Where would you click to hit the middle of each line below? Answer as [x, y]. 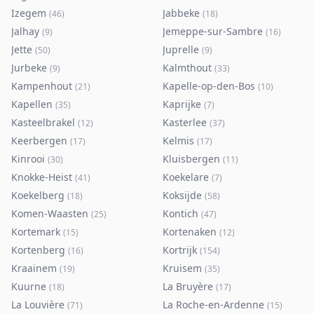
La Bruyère [188, 286]
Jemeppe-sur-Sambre [213, 31]
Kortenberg [38, 250]
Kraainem [34, 268]
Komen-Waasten [50, 213]
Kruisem [182, 268]
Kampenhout [42, 86]
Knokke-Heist [42, 177]
